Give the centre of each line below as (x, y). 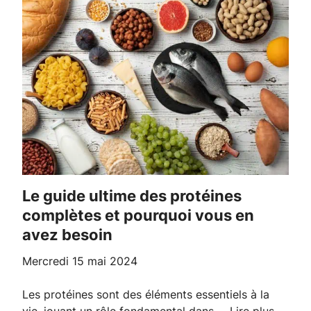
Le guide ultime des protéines (26, 196)
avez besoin (67, 235)
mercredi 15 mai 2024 (85, 261)
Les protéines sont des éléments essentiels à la (146, 295)
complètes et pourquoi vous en (138, 216)
